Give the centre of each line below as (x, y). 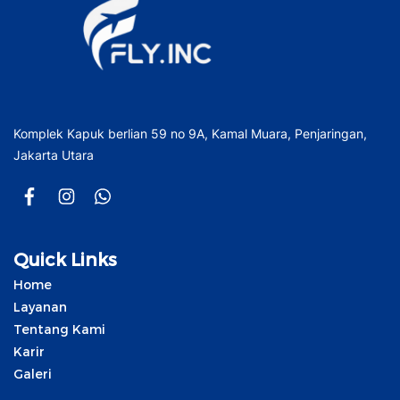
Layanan (40, 306)
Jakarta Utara (54, 155)
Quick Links (65, 258)
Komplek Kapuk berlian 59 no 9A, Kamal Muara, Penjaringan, (190, 133)
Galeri (33, 373)
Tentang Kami (59, 329)
